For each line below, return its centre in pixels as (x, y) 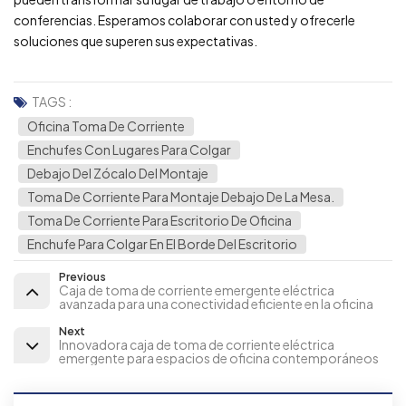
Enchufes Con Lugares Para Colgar (129, 149)
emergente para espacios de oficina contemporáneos (219, 358)
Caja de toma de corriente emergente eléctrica (197, 290)
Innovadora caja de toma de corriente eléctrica (197, 345)
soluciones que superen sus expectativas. (135, 40)
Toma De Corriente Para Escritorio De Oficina (159, 220)
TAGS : (52, 101)
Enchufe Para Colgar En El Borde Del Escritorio (162, 243)
